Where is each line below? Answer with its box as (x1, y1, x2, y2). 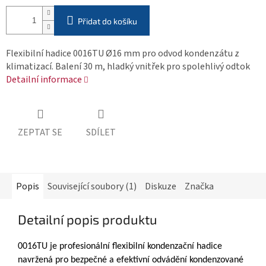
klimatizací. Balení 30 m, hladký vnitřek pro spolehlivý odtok (6, 59, 250, 73)
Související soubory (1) (47, 180, 137, 194)
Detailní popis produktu (18, 211, 157, 227)
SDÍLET (86, 126, 116, 140)
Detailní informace (6, 72, 82, 86)
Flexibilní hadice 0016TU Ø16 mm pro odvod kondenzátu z (6, 46, 239, 60)
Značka (185, 180, 214, 194)
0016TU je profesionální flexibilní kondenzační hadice (18, 242, 222, 252)
